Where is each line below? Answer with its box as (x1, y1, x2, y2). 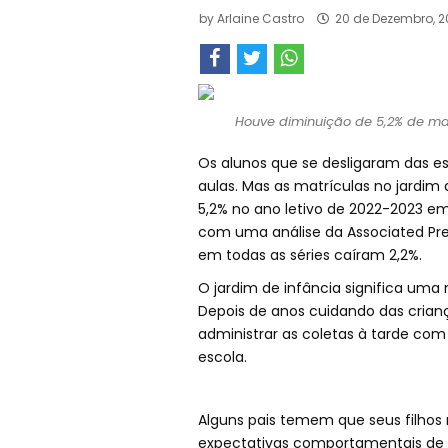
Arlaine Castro (216, 10, 304, 28)
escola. (197, 347, 247, 368)
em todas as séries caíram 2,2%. (197, 245, 422, 266)
